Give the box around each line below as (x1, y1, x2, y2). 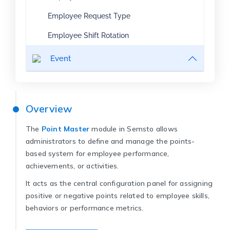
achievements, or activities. (26, 161, 119, 170)
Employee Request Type (48, 12, 130, 20)
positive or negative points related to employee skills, (26, 191, 210, 200)
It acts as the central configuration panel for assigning (26, 179, 213, 188)
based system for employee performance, (26, 149, 169, 158)
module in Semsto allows (89, 124, 178, 133)
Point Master (41, 124, 90, 133)
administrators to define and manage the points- (26, 137, 195, 146)
